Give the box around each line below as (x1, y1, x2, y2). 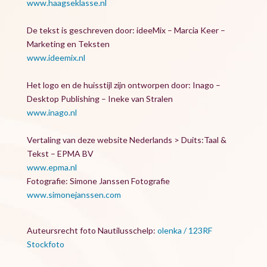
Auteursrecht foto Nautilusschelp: (26, 225, 157, 235)
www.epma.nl (26, 162, 77, 172)
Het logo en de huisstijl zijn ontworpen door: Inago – (26, 80, 221, 90)
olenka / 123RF (157, 225, 212, 235)
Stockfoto (26, 239, 64, 249)
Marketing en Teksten (26, 39, 110, 49)
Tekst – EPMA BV (26, 148, 94, 159)
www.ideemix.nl (26, 52, 85, 63)
